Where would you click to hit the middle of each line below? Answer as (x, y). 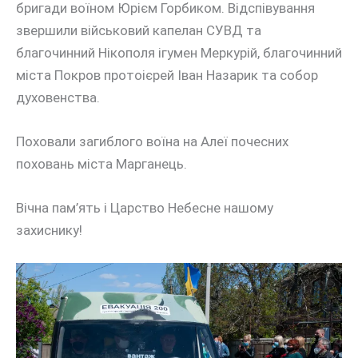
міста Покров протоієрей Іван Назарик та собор (167, 75)
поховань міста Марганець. (101, 163)
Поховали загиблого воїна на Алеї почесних (152, 141)
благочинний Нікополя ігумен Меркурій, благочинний (179, 52)
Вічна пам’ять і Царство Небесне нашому (145, 208)
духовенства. (58, 97)
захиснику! (49, 231)
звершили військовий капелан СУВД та (139, 30)
